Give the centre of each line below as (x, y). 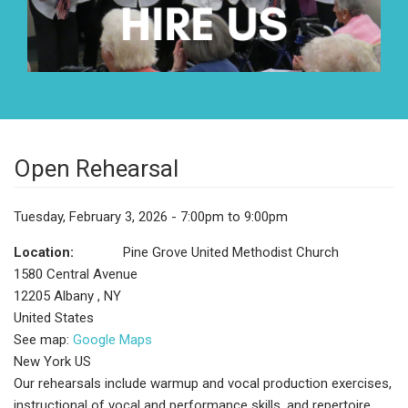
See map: (43, 339)
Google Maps (112, 339)
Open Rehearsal (96, 168)
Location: (46, 252)
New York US (52, 361)
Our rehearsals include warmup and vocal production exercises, (203, 383)
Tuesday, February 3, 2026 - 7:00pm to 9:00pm (151, 216)
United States (54, 317)
